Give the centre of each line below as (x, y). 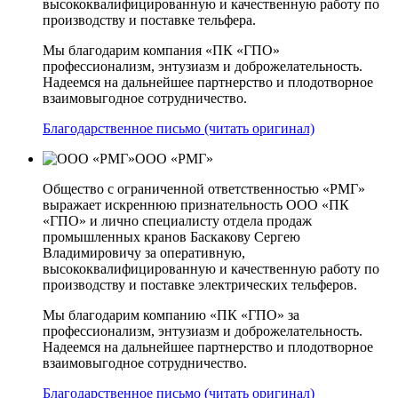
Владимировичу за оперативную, (144, 252)
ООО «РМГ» (174, 158)
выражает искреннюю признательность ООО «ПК (196, 204)
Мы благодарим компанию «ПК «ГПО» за (171, 314)
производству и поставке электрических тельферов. (200, 284)
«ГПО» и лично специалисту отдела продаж (177, 220)
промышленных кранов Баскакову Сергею (171, 236)
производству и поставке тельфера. (149, 20)
